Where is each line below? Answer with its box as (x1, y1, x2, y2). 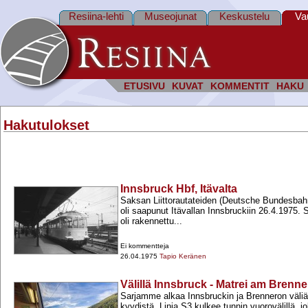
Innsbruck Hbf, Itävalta (120, 183, 237, 195)
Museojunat (144, 10, 197, 22)
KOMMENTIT (210, 81, 269, 91)
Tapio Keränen (159, 252, 206, 261)
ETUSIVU (124, 81, 165, 91)
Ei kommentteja (120, 242, 169, 250)
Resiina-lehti (68, 10, 124, 22)
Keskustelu (219, 10, 269, 22)
